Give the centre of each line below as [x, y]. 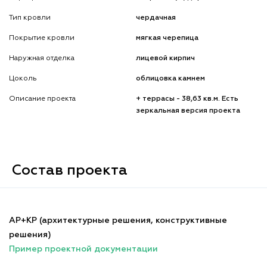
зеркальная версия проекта [188, 111]
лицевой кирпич [166, 58]
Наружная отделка [42, 58]
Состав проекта [70, 170]
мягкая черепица [167, 38]
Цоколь [23, 78]
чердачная [156, 18]
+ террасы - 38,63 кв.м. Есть [187, 99]
